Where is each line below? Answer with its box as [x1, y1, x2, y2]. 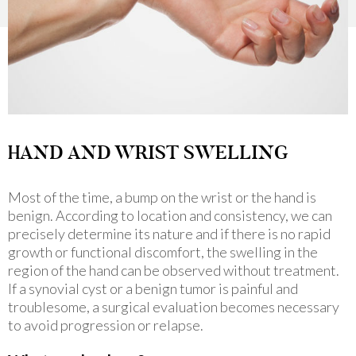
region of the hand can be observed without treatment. [8, 261, 339, 280]
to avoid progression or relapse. [8, 316, 203, 335]
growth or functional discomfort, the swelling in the [8, 243, 318, 261]
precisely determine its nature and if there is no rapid [8, 225, 331, 243]
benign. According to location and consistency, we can [8, 207, 332, 225]
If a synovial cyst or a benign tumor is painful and [8, 280, 298, 298]
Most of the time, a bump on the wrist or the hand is [8, 188, 316, 207]
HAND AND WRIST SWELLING [8, 140, 288, 165]
